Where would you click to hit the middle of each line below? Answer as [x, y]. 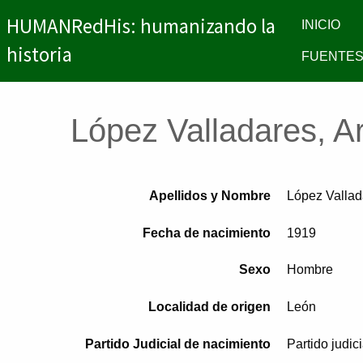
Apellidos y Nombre [209, 195]
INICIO [321, 25]
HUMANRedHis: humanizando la [141, 26]
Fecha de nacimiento [206, 233]
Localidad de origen [209, 307]
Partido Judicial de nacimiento [177, 344]
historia [39, 55]
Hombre [310, 270]
